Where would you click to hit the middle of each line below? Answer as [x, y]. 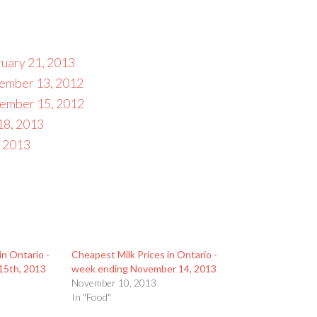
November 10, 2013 [114, 283]
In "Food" [92, 297]
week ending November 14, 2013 [144, 269]
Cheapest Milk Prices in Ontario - [145, 254]
